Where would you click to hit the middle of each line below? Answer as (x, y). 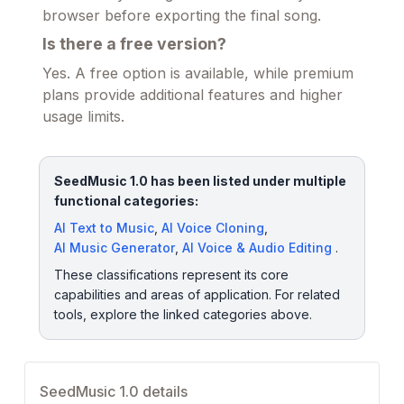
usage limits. (83, 117)
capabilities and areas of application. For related (197, 295)
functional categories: (126, 201)
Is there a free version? (134, 44)
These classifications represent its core (171, 275)
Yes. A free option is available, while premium (198, 73)
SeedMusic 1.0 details (114, 392)
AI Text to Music (104, 228)
